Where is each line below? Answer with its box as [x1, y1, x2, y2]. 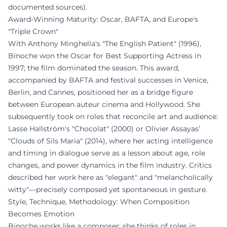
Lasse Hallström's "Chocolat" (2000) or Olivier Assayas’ [8, 124, 200, 133]
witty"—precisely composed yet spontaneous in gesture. [8, 185, 207, 194]
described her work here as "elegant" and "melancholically [8, 173, 213, 182]
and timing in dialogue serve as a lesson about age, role [8, 148, 205, 158]
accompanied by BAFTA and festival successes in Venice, [8, 75, 208, 85]
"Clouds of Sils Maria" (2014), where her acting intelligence [8, 136, 213, 145]
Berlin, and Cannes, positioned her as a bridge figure [8, 88, 193, 97]
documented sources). [8, 3, 87, 12]
